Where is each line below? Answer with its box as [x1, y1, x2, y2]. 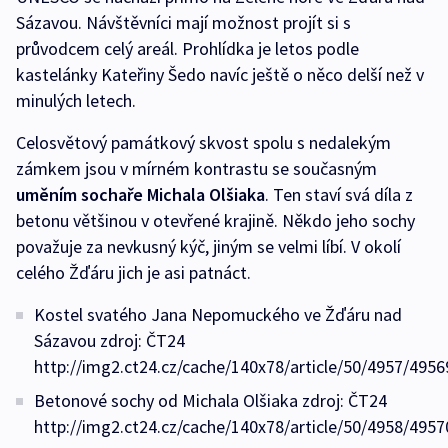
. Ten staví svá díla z [265, 183, 413, 207]
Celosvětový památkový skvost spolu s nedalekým [16, 131, 391, 155]
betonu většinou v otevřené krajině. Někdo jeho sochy [16, 209, 415, 233]
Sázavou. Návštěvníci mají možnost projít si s [16, 11, 351, 35]
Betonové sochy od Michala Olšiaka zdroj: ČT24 [34, 389, 387, 413]
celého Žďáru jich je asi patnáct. [16, 261, 251, 285]
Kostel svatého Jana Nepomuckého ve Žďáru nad [34, 303, 402, 327]
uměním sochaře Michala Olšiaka [16, 183, 265, 207]
